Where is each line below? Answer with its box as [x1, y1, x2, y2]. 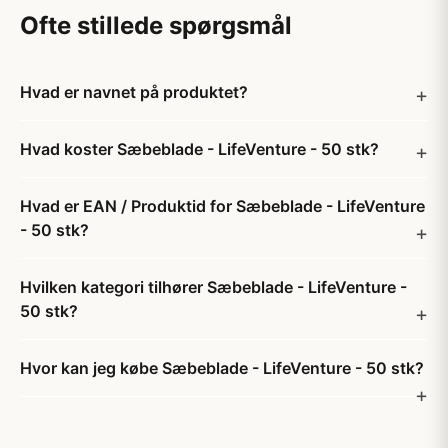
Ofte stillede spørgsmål [20, 11, 292, 40]
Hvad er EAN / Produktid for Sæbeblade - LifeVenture [20, 196, 425, 216]
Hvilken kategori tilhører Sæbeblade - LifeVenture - [20, 277, 407, 297]
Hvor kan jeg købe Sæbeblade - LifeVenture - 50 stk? [20, 358, 424, 378]
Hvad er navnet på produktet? [20, 82, 248, 102]
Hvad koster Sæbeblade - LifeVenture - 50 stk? [20, 139, 379, 159]
